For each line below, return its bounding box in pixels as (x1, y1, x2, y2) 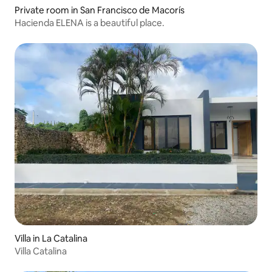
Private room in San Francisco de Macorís (15, 4, 185, 16)
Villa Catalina (15, 245, 67, 257)
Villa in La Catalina (15, 233, 87, 244)
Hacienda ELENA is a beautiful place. (15, 17, 165, 29)
